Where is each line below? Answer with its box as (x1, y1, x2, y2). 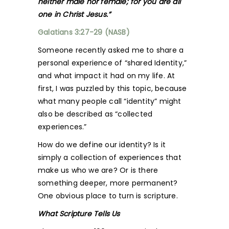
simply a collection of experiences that (38, 152, 181, 163)
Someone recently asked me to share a (38, 45, 184, 55)
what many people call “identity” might (38, 96, 181, 106)
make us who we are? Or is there (38, 165, 158, 175)
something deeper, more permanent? (38, 178, 178, 188)
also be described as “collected (38, 109, 153, 119)
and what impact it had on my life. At (38, 71, 175, 81)
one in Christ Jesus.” (38, 9, 113, 19)
